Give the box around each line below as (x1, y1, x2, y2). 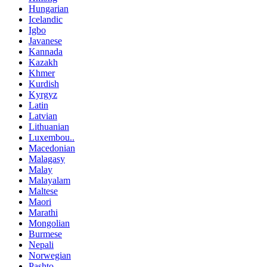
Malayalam (29, 175, 70, 185)
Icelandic (29, 14, 63, 24)
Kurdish (29, 78, 59, 89)
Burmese (29, 228, 62, 239)
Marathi (29, 207, 58, 218)
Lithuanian (29, 121, 69, 132)
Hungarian (29, 3, 69, 14)
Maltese (29, 185, 58, 196)
